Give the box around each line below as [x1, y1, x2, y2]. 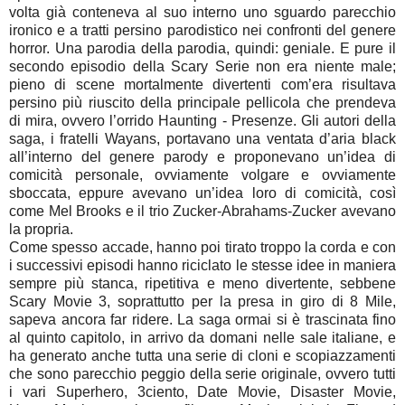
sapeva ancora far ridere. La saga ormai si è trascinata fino [9, 311, 396, 327]
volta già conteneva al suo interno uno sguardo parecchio [9, 4, 396, 20]
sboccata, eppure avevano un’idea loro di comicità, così [9, 184, 396, 201]
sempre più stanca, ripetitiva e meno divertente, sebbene [9, 275, 396, 291]
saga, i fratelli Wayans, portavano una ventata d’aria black [9, 130, 396, 146]
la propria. [9, 221, 73, 237]
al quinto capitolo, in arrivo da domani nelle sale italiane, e [9, 329, 396, 345]
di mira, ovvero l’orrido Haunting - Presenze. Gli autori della [9, 112, 396, 128]
